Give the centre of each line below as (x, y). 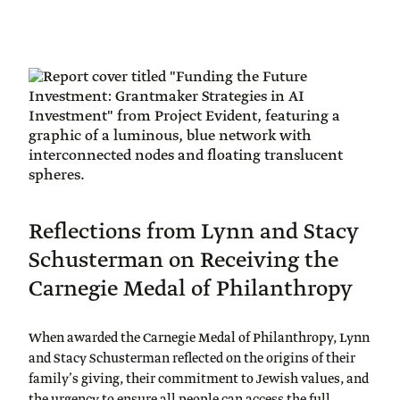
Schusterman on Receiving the (183, 261)
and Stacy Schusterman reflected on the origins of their (192, 359)
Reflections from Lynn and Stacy (194, 232)
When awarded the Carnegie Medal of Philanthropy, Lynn (199, 338)
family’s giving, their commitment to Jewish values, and (199, 379)
